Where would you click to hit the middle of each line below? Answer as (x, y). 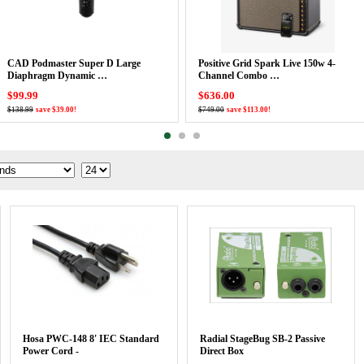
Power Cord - (50, 351)
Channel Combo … (239, 76)
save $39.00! (56, 110)
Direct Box (221, 351)
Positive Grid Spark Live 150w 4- (267, 63)
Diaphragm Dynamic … (57, 76)
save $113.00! (249, 110)
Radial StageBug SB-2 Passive (262, 339)
